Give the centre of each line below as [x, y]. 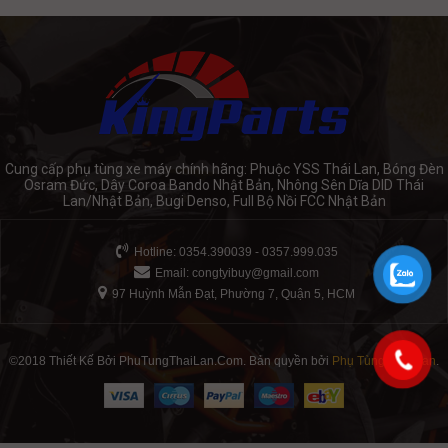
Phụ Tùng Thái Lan [384, 361]
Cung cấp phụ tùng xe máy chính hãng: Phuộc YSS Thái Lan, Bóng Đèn [224, 169]
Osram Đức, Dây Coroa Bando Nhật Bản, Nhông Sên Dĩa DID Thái [224, 185]
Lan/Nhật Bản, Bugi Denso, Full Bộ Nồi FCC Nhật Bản [224, 201]
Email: [173, 273]
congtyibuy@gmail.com [255, 273]
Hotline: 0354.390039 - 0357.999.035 [235, 252]
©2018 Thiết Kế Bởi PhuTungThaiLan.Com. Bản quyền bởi [170, 361]
